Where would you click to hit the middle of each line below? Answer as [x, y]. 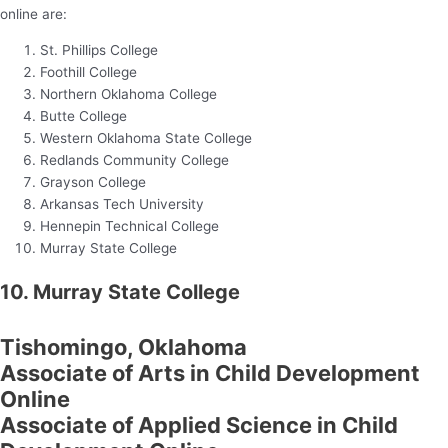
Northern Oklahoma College [128, 93]
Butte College [83, 115]
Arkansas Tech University [122, 203]
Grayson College [93, 181]
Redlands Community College [134, 159]
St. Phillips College [99, 49]
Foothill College [88, 71]
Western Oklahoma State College [146, 137]
